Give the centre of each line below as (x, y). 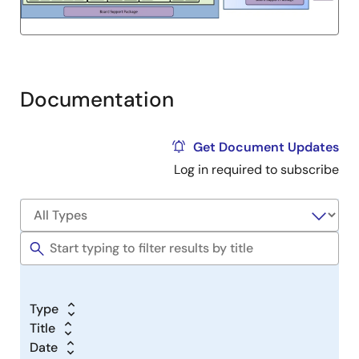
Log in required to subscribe (256, 169)
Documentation (97, 99)
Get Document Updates (266, 147)
